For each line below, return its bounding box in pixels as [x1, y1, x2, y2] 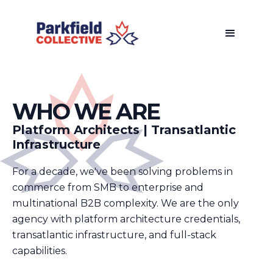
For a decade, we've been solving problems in [12, 165, 233, 177]
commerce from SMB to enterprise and [12, 181, 204, 193]
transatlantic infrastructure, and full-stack [12, 229, 216, 241]
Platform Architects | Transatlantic [12, 122, 236, 137]
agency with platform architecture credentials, [12, 213, 240, 225]
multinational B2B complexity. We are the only [12, 197, 239, 209]
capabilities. [12, 244, 67, 257]
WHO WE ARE [12, 97, 160, 125]
